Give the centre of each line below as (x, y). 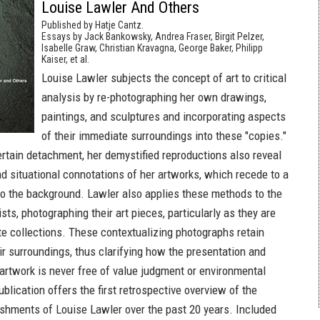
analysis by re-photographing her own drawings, (154, 97)
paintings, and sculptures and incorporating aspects (164, 116)
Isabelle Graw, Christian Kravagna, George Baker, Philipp (152, 48)
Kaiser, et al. (65, 59)
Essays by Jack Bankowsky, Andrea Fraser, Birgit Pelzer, (153, 36)
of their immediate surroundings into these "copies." (164, 136)
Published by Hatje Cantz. (92, 25)
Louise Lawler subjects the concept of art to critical (164, 78)
